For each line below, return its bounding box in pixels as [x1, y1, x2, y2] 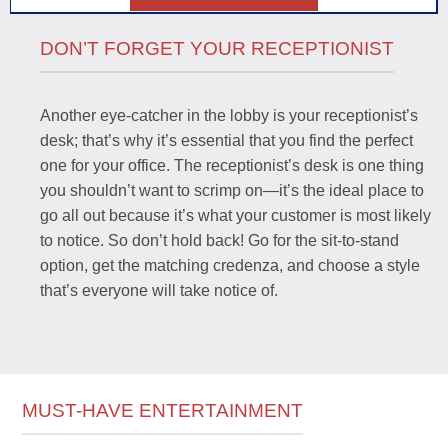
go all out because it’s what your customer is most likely [39, 207, 431, 225]
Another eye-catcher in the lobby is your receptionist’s [39, 107, 418, 125]
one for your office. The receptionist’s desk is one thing [39, 157, 424, 175]
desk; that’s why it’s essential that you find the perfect [39, 132, 413, 150]
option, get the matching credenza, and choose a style [39, 257, 420, 275]
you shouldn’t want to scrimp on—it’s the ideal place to [39, 182, 424, 200]
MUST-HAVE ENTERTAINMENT [22, 399, 304, 421]
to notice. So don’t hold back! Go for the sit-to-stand [39, 232, 399, 250]
